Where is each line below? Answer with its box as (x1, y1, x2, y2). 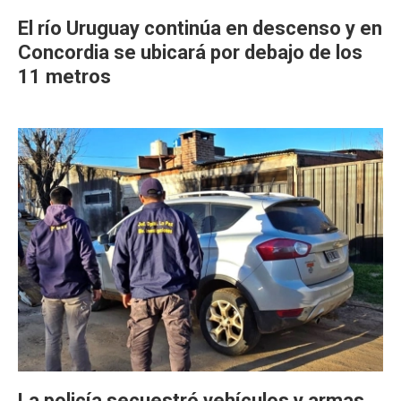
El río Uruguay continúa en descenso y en (18, 17, 382, 40)
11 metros (18, 65, 111, 89)
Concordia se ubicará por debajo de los (18, 41, 363, 64)
